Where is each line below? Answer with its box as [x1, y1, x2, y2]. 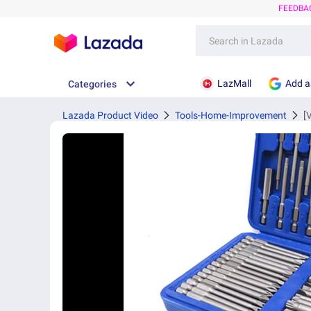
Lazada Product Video [62, 110, 158, 121]
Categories [68, 78, 117, 90]
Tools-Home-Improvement [175, 110, 287, 121]
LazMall [217, 78, 251, 89]
